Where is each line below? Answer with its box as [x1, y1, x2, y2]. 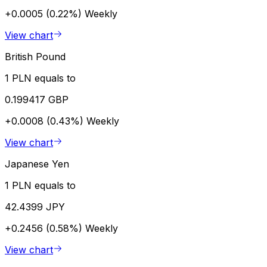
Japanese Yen [5, 158, 69, 170]
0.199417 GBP [5, 94, 69, 106]
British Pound [5, 51, 66, 63]
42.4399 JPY [5, 201, 65, 213]
